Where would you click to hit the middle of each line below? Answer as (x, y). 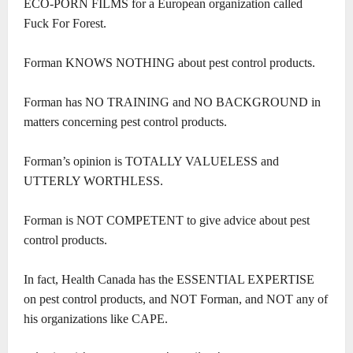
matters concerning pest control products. (125, 122)
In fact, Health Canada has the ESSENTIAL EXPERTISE (169, 280)
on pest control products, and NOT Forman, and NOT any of (176, 299)
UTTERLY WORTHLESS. (93, 181)
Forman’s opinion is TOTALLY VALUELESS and (151, 162)
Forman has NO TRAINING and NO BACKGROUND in (172, 102)
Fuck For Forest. (65, 24)
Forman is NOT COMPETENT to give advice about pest (167, 221)
